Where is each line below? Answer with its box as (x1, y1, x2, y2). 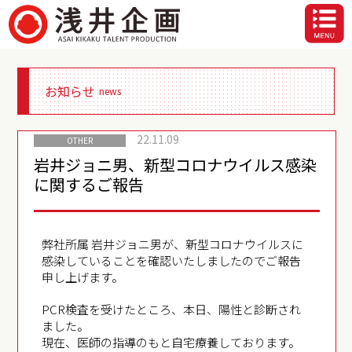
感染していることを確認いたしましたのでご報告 (42, 252, 302, 269)
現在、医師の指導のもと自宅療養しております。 (42, 334, 301, 350)
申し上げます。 (42, 269, 124, 285)
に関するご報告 (34, 173, 145, 196)
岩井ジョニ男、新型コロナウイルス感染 (34, 153, 317, 176)
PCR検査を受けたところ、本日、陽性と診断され (42, 301, 302, 317)
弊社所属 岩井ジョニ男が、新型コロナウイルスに (42, 236, 304, 252)
